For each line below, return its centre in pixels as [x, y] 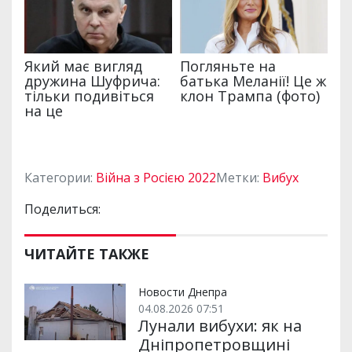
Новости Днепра [182, 291]
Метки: [239, 177]
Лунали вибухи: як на [220, 325]
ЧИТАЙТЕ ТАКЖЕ [87, 253]
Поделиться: [62, 209]
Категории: [60, 177]
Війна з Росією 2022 [156, 177]
